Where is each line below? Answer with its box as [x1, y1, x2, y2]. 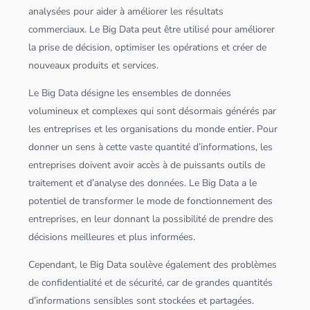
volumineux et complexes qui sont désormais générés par [28, 104, 277, 118]
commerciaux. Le [28, 23, 103, 36]
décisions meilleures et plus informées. [28, 230, 196, 244]
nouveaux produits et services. [28, 59, 159, 72]
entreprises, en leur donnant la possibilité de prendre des [28, 212, 274, 226]
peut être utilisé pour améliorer [139, 23, 275, 36]
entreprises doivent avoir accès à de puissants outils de [28, 158, 266, 172]
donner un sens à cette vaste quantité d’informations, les [28, 140, 273, 154]
